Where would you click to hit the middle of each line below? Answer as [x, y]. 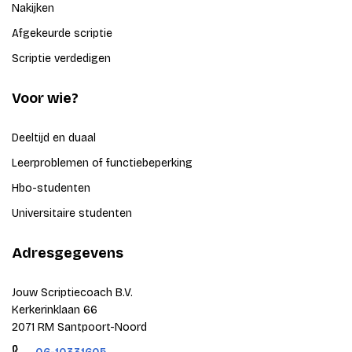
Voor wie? [45, 99]
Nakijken [33, 9]
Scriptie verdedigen [61, 59]
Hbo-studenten [51, 189]
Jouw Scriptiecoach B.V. [72, 293]
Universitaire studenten [72, 214]
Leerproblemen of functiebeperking [102, 163]
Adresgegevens [68, 253]
